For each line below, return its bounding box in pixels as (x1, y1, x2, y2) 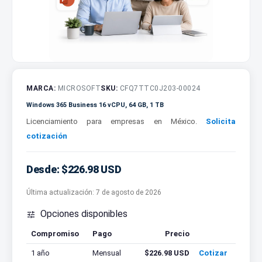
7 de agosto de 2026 (96, 188, 161, 197)
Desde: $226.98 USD (26, 163, 122, 176)
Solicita (206, 117, 236, 126)
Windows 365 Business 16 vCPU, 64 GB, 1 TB (26, 101, 164, 109)
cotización (26, 132, 67, 141)
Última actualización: (26, 188, 96, 197)
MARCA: (26, 84, 56, 93)
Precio (165, 229, 189, 239)
